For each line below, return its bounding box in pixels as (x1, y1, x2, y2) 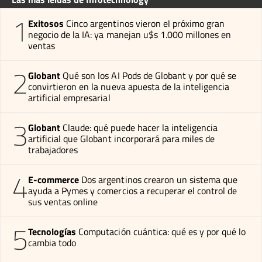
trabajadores (28, 143, 78, 157)
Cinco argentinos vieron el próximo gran (66, 16, 225, 31)
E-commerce (28, 173, 80, 187)
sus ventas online (28, 195, 98, 209)
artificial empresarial (28, 91, 111, 105)
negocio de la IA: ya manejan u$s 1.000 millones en (28, 27, 232, 42)
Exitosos (28, 16, 64, 31)
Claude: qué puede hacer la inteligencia (63, 120, 218, 135)
